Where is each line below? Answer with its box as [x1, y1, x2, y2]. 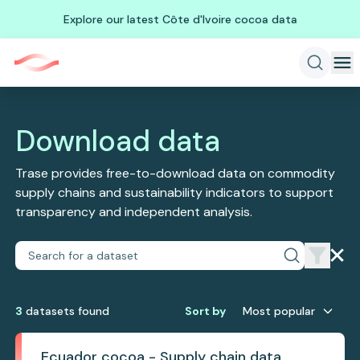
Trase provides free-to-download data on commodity [15, 165, 336, 182]
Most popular [242, 304, 315, 318]
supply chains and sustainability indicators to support [15, 184, 334, 201]
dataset [22, 304, 70, 318]
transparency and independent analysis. [15, 203, 253, 220]
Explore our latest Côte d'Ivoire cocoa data [63, 11, 297, 27]
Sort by [184, 304, 226, 318]
